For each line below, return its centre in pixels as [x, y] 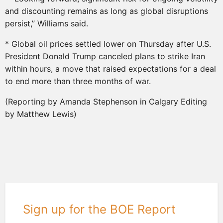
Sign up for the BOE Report [99, 210]
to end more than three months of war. [78, 81]
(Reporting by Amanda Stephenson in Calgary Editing [106, 101]
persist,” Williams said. [47, 23]
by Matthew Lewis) [41, 114]
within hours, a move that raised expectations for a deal [111, 68]
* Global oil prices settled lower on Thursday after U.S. [108, 44]
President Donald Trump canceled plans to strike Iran [105, 56]
